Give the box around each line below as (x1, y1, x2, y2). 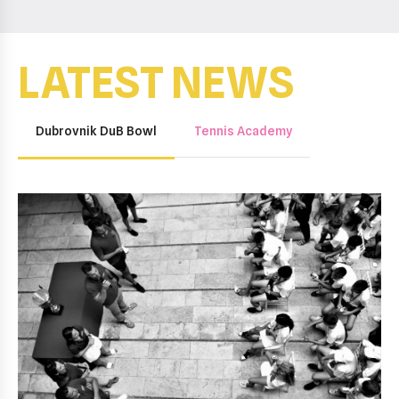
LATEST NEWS (18, 57, 294, 109)
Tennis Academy (194, 124, 292, 139)
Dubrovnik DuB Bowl (36, 124, 157, 139)
